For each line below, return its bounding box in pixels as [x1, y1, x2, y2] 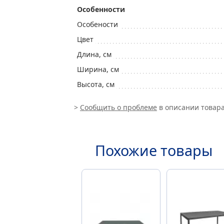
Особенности [77, 4, 125, 14]
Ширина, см [77, 64, 119, 74]
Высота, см [77, 79, 114, 89]
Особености [77, 19, 118, 29]
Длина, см [77, 49, 111, 59]
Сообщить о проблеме [80, 102, 157, 112]
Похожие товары [95, 140, 212, 160]
